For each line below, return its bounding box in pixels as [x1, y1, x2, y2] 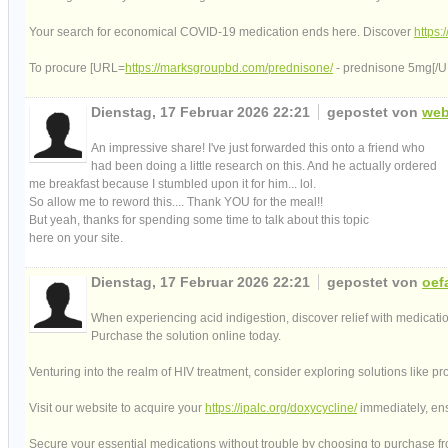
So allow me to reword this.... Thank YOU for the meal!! [29, 194, 323, 209]
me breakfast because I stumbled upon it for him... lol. [29, 176, 316, 191]
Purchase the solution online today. [91, 328, 281, 343]
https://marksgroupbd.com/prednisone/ [125, 60, 333, 75]
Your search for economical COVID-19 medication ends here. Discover [29, 24, 414, 39]
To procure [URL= [29, 60, 125, 75]
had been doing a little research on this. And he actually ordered [91, 158, 437, 173]
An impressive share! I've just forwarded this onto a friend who [91, 140, 425, 155]
